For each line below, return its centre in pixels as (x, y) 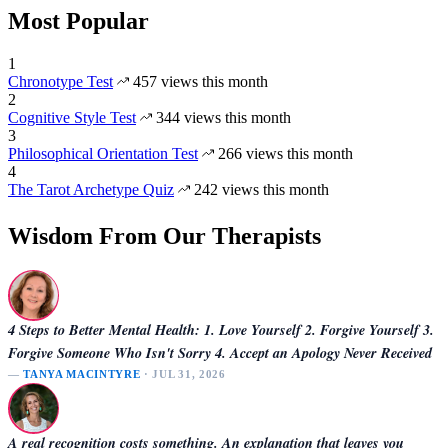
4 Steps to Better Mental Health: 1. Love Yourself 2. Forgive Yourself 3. (221, 329)
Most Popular (78, 20)
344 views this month (221, 117)
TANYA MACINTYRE (82, 373)
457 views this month (198, 81)
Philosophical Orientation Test (103, 153)
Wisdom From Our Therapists (164, 235)
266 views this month (283, 153)
